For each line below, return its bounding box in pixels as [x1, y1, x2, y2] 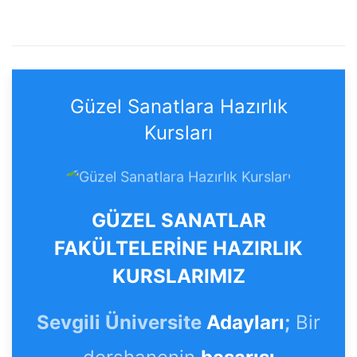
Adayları [206, 311, 284, 335]
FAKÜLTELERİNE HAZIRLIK [54, 237, 303, 261]
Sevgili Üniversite [37, 311, 206, 335]
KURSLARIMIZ [112, 265, 245, 288]
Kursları [144, 121, 213, 145]
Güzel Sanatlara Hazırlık [69, 95, 288, 119]
